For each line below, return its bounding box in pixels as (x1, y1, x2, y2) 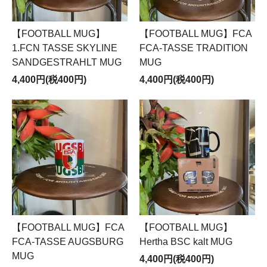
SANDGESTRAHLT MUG (12, 57, 122, 67)
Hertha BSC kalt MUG (139, 237, 232, 247)
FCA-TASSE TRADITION (139, 43, 248, 53)
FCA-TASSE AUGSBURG (12, 237, 123, 247)
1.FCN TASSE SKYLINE (12, 43, 117, 53)
